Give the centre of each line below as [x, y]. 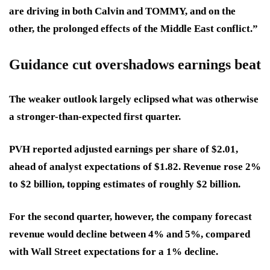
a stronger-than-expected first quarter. [95, 117]
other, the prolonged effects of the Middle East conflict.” [133, 29]
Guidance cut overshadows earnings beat [135, 65]
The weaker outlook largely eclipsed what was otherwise [134, 99]
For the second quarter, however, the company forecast [130, 217]
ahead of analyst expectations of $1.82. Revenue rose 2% [135, 167]
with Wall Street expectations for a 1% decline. [114, 252]
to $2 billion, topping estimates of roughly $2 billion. [125, 184]
